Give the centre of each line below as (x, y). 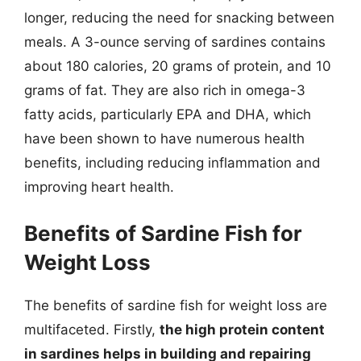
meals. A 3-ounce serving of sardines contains (175, 41)
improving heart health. (99, 187)
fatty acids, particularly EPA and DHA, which (168, 114)
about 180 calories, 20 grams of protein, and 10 (178, 66)
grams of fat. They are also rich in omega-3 (165, 90)
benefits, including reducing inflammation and (172, 162)
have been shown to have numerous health (164, 138)
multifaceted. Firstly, (92, 330)
